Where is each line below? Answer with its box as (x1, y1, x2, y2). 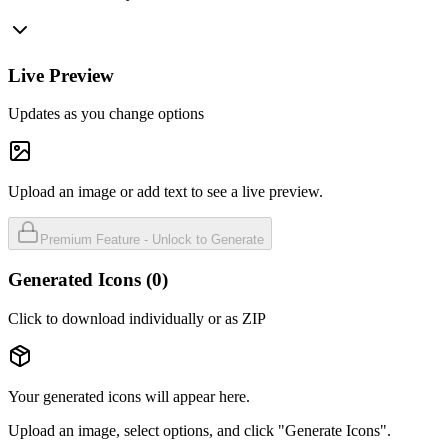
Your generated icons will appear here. (8, 387, 250, 405)
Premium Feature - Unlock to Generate (40, 232, 264, 248)
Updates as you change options (8, 105, 204, 123)
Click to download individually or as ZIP (8, 309, 266, 327)
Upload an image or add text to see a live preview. (8, 183, 323, 201)
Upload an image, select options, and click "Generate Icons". (8, 421, 391, 439)
